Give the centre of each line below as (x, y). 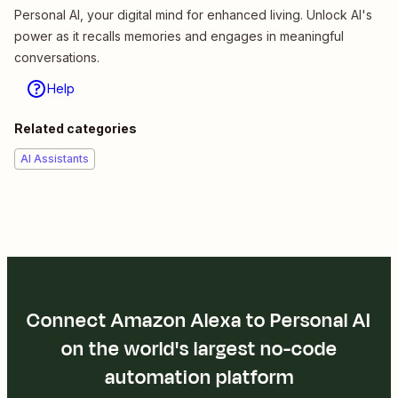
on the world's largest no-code (199, 349)
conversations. (57, 57)
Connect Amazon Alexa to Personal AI (199, 320)
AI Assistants (55, 158)
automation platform (199, 377)
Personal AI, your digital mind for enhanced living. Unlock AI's (193, 14)
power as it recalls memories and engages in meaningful (179, 36)
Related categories (76, 128)
